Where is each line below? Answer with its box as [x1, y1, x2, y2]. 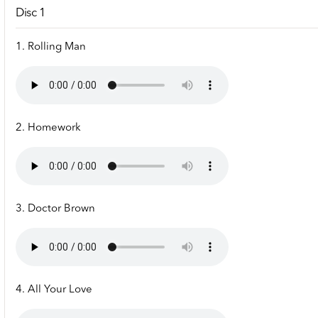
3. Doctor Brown [16, 204, 95, 215]
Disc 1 [16, 7, 46, 19]
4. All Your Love [16, 285, 92, 296]
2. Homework [16, 123, 81, 134]
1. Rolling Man [16, 42, 86, 53]
